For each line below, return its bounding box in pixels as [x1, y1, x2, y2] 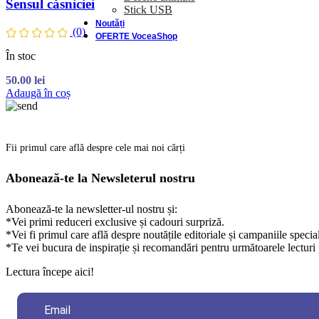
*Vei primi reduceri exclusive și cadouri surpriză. [6, 215, 224, 228]
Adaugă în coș [6, 86, 70, 99]
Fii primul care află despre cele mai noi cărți [6, 142, 185, 153]
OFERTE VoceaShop [95, 31, 177, 41]
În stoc [6, 49, 36, 62]
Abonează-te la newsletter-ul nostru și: [6, 202, 177, 215]
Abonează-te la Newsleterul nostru [6, 170, 195, 185]
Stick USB [124, 4, 172, 16]
